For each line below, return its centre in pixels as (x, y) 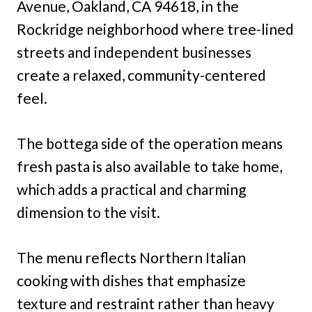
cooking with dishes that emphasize (131, 280)
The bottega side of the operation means (150, 143)
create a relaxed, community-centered (141, 75)
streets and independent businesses (134, 52)
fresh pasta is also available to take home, (149, 166)
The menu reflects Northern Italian (131, 257)
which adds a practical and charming (131, 189)
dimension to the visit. (88, 212)
